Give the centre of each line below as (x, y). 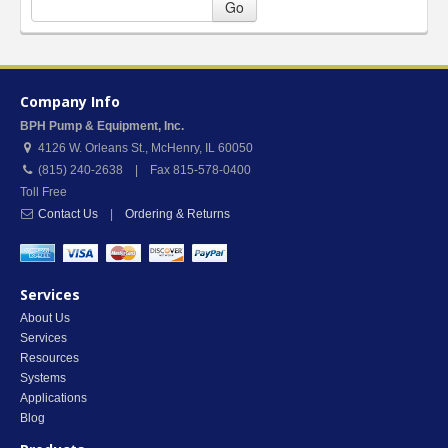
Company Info (70, 101)
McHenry (175, 148)
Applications (53, 398)
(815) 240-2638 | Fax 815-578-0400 (144, 170)
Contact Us (68, 214)
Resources (49, 358)
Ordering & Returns (177, 214)
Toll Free (43, 192)
